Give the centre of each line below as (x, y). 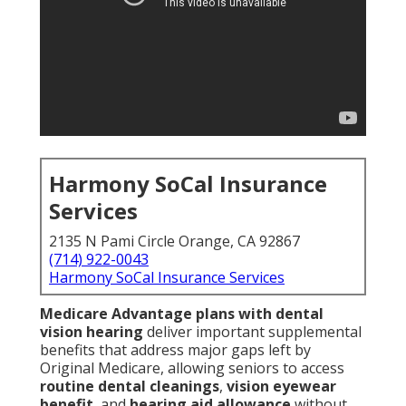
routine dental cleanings (130, 387)
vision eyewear (281, 387)
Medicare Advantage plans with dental (182, 314)
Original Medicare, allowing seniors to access (192, 368)
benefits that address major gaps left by (175, 350)
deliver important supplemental (252, 332)
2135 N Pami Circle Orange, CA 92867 (174, 242)
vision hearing (92, 332)
